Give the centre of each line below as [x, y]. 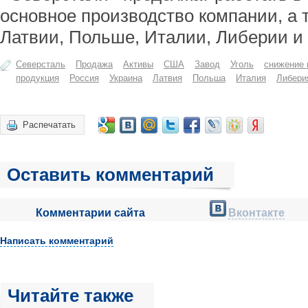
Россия [84, 78]
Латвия [167, 78]
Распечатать [49, 125]
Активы [138, 64]
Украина [126, 78]
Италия [251, 78]
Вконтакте [256, 213]
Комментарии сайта [90, 213]
